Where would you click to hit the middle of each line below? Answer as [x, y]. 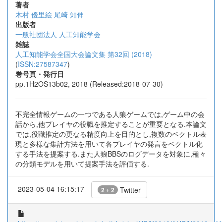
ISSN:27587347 [43, 64]
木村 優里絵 [34, 14]
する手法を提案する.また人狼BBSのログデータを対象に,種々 [111, 154]
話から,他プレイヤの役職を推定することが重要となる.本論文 [111, 124]
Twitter [129, 190]
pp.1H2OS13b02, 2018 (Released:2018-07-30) [89, 84]
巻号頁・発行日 [40, 74]
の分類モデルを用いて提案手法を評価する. [82, 164]
